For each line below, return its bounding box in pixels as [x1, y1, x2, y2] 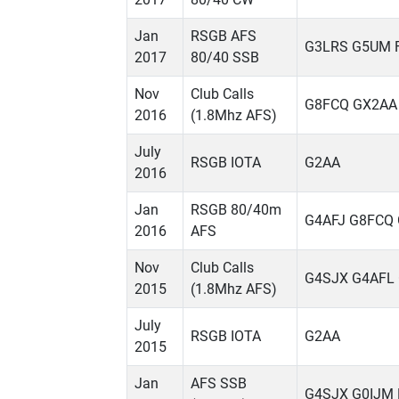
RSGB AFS [191, 28, 256, 45]
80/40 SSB [191, 49, 259, 67]
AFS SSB [191, 375, 247, 393]
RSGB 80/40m [191, 201, 281, 219]
